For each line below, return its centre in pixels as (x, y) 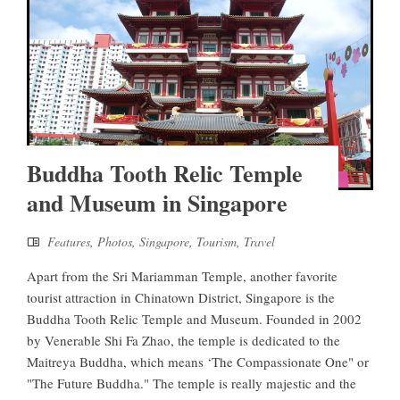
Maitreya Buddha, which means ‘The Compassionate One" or (198, 361)
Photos (115, 241)
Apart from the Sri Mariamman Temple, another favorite (182, 275)
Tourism (217, 241)
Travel (259, 241)
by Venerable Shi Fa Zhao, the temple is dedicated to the (183, 340)
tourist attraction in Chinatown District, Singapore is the (181, 297)
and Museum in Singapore (157, 202)
